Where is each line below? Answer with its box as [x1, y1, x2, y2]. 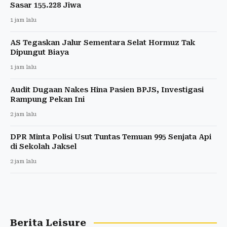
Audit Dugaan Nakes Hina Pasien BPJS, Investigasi [10, 85, 204, 94]
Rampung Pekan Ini [10, 95, 85, 103]
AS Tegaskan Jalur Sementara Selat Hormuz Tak [10, 38, 195, 47]
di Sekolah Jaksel [10, 142, 77, 150]
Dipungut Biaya [10, 48, 69, 56]
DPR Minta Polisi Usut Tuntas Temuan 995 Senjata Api [10, 132, 211, 141]
